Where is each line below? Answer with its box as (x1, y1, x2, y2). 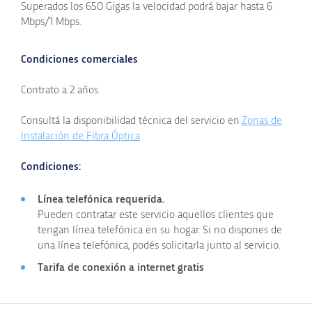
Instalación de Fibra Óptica (21, 130, 140, 141)
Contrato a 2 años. (21, 84, 100, 95)
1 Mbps (49, 15, 79, 27)
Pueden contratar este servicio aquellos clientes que (38, 208, 274, 220)
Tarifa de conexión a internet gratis (38, 261, 204, 273)
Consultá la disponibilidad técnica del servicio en (21, 114, 242, 126)
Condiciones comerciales (21, 53, 138, 65)
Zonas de (242, 114, 282, 126)
